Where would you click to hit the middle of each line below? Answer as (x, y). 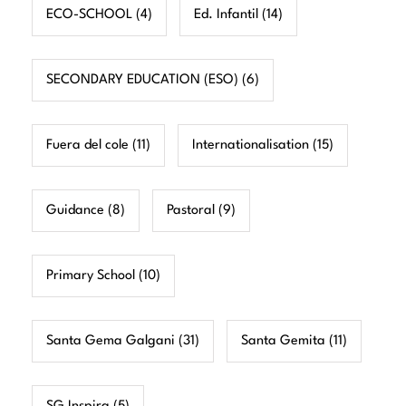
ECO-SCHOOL (89, 14)
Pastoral (191, 210)
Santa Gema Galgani (111, 341)
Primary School (91, 275)
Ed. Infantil (226, 14)
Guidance (75, 210)
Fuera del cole (87, 145)
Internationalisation (251, 145)
